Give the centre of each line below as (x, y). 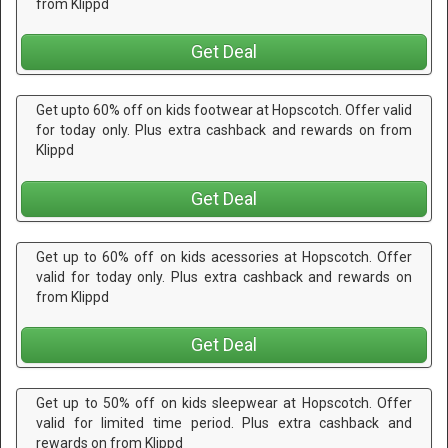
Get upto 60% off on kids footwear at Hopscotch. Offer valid (224, 110)
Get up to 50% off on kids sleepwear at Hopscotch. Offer (224, 403)
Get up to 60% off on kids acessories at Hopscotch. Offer (224, 256)
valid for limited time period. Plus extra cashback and (224, 423)
